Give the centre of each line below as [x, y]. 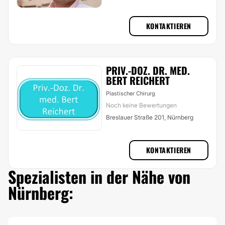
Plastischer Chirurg [131, 93]
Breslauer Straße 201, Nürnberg [150, 117]
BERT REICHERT [138, 80]
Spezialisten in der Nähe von [99, 177]
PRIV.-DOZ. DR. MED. [148, 70]
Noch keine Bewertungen [141, 105]
